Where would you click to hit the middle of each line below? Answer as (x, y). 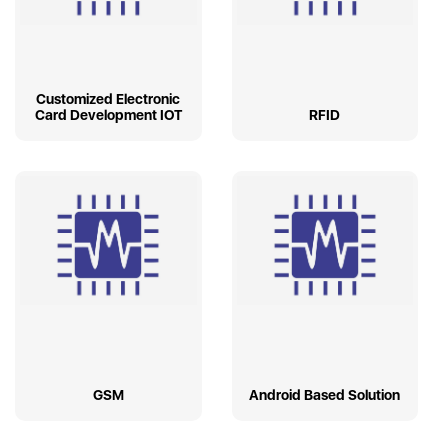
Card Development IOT (108, 115)
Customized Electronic (108, 99)
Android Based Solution (325, 395)
